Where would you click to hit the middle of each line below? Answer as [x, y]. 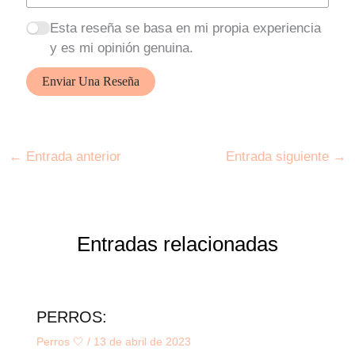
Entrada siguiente [279, 156]
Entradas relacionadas [177, 244]
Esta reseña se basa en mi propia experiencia [185, 28]
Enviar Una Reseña [91, 82]
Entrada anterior [72, 156]
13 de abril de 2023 [142, 341]
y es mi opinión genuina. [121, 48]
